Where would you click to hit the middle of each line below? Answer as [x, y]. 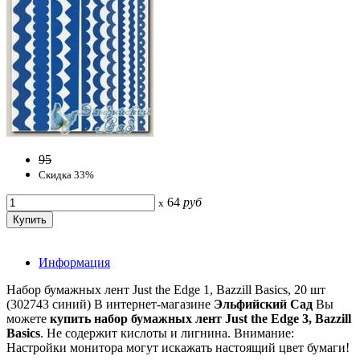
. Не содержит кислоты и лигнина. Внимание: [167, 333]
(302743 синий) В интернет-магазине [110, 304]
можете [28, 318]
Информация [74, 262]
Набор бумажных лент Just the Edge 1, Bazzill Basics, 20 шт [166, 289]
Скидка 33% [66, 174]
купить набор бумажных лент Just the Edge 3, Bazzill [200, 318]
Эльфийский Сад [263, 304]
